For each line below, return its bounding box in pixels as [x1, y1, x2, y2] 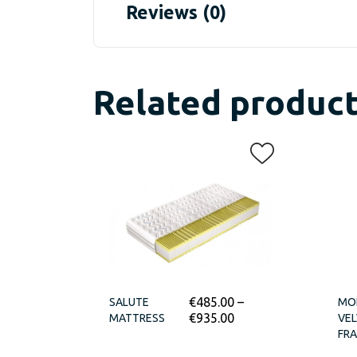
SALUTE [109, 296, 149, 309]
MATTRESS [109, 312, 165, 325]
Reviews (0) [126, 2, 226, 22]
